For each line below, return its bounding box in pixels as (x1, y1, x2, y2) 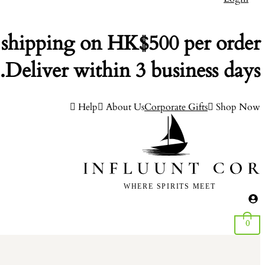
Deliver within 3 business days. (5, 56, 260, 84)
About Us (106, 100, 144, 114)
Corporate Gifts (144, 100, 208, 114)
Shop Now (216, 100, 260, 114)
